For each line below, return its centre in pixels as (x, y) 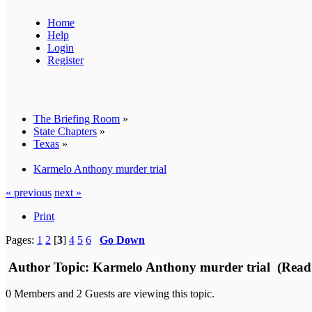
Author (29, 267)
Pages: (21, 240)
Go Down (122, 240)
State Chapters (65, 131)
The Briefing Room (77, 118)
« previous (29, 192)
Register (65, 60)
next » (68, 192)
